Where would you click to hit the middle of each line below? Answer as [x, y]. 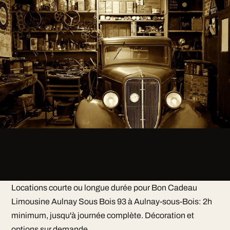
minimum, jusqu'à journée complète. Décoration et [102, 215]
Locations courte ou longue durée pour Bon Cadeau [104, 188]
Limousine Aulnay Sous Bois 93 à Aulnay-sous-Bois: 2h [111, 202]
